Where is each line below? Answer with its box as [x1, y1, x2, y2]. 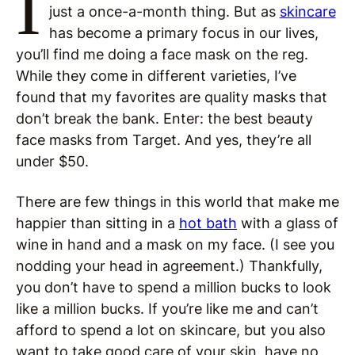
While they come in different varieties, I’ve [16, 67, 296, 85]
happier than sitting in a [16, 215, 179, 232]
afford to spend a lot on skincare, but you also [16, 322, 326, 339]
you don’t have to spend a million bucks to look [16, 279, 331, 296]
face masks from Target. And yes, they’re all [16, 132, 311, 149]
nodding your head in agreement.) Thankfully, [16, 258, 323, 275]
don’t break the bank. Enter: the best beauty [16, 110, 313, 128]
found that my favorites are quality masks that [16, 89, 327, 106]
